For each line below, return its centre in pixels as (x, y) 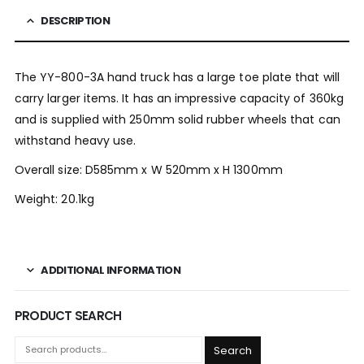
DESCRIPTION (76, 21)
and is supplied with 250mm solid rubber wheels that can (177, 120)
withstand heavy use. (75, 141)
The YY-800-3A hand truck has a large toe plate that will (177, 78)
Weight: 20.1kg (54, 199)
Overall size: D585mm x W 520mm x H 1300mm (148, 170)
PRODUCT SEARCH (68, 316)
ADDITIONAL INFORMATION (110, 271)
